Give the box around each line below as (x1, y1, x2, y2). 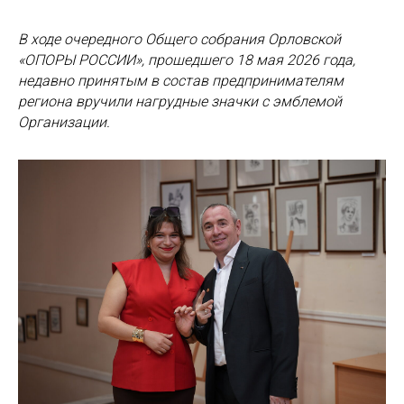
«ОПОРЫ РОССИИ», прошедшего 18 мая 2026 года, (18, 51, 355, 69)
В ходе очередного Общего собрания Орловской (18, 31, 341, 48)
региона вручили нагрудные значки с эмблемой (18, 93, 342, 110)
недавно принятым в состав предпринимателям (18, 72, 344, 89)
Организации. (18, 114, 110, 131)
